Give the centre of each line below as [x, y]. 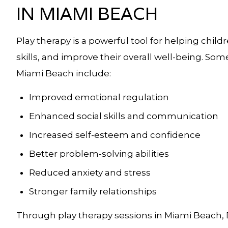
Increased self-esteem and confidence [115, 135]
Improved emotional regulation [99, 97]
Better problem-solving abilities [99, 154]
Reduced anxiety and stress [90, 173]
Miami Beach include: [64, 73]
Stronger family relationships [93, 191]
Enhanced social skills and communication [124, 116]
